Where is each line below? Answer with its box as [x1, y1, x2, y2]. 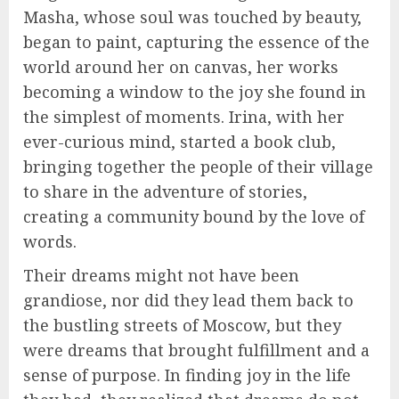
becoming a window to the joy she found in [23, 81, 366, 103]
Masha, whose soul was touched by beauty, [23, 6, 362, 28]
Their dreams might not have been [23, 265, 299, 287]
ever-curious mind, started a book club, [23, 131, 336, 153]
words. [23, 231, 77, 253]
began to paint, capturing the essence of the [23, 31, 370, 53]
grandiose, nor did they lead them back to [23, 289, 354, 312]
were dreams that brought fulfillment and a [23, 339, 370, 362]
